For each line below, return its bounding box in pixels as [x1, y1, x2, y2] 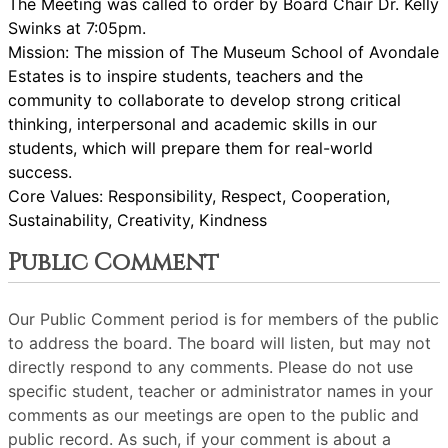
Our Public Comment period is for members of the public [8, 309, 439, 329]
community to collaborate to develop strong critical [8, 90, 401, 110]
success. [8, 162, 72, 182]
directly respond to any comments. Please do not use [8, 357, 413, 377]
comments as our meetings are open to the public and [8, 405, 419, 425]
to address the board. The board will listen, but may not [8, 333, 431, 353]
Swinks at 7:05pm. [8, 18, 146, 38]
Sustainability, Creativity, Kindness [8, 210, 267, 230]
